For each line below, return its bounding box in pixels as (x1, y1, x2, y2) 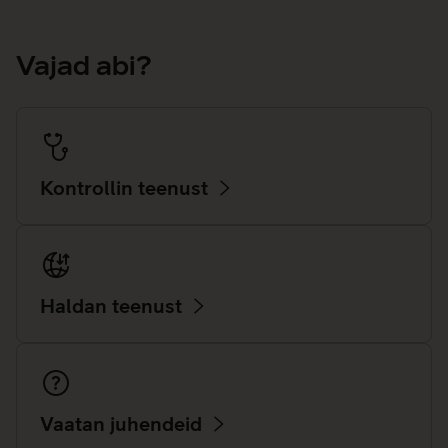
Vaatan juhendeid (40, 412, 202, 436)
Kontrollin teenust (40, 176, 208, 200)
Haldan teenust (40, 294, 182, 318)
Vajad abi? (16, 50, 152, 82)
